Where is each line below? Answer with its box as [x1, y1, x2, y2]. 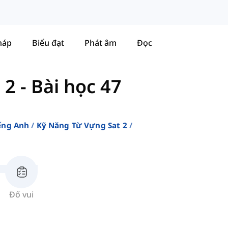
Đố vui [9, 189, 34, 201]
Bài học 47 [31, 74, 122, 99]
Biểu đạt [32, 37, 64, 48]
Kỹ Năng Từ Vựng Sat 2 [36, 120, 127, 131]
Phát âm [84, 37, 117, 48]
